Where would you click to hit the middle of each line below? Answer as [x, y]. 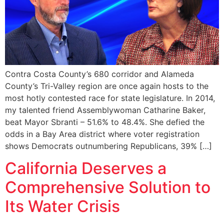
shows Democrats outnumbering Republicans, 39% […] [108, 146]
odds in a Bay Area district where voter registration [102, 134]
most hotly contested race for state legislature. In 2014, [110, 98]
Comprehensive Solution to [108, 187]
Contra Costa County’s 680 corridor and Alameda [99, 74]
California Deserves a [86, 168]
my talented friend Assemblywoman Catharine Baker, [105, 110]
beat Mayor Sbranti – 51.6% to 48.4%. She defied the [105, 122]
